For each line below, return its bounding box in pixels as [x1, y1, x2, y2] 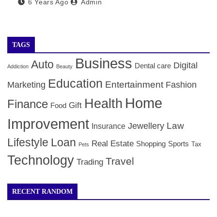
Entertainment [105, 79, 163, 90]
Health [84, 96, 123, 111]
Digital [173, 61, 198, 71]
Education [48, 77, 103, 91]
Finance [7, 97, 48, 111]
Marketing [7, 80, 46, 90]
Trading [77, 157, 103, 167]
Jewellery [128, 121, 164, 131]
